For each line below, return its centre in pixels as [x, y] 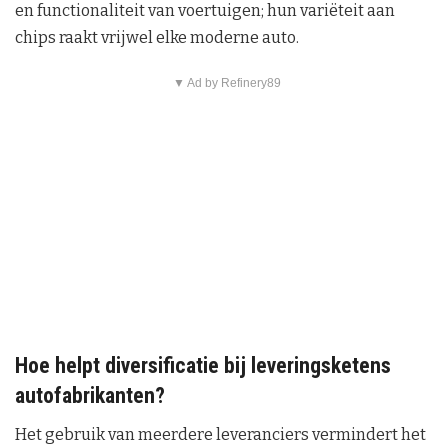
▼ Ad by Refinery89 [226, 82]
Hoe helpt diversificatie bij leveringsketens [203, 365]
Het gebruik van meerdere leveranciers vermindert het [220, 435]
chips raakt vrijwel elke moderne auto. [157, 37]
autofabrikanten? [90, 395]
